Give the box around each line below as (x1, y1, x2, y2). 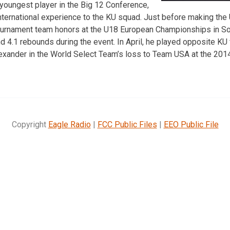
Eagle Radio (48, 119, 91, 129)
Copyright (11, 119, 48, 129)
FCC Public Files (97, 119, 157, 129)
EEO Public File (163, 119, 219, 129)
